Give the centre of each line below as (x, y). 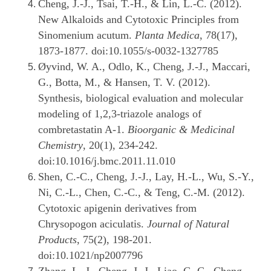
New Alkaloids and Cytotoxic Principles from (139, 20)
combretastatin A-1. (83, 130)
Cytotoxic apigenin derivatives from (117, 208)
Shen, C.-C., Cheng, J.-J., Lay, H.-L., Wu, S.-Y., (146, 177)
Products (57, 240)
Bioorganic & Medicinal (181, 130)
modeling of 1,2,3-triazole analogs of (120, 114)
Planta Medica (166, 35)
